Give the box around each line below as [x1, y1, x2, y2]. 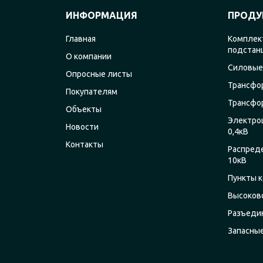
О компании [66, 52, 112, 61]
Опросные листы [66, 69, 132, 79]
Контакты [66, 140, 103, 149]
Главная [66, 34, 96, 43]
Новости [66, 122, 99, 131]
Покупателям [66, 87, 117, 96]
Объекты [66, 104, 102, 114]
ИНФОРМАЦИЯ [66, 10, 137, 21]
